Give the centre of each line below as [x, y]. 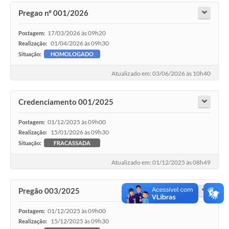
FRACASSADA [72, 143]
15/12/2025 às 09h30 [80, 221]
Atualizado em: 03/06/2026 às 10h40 [161, 73]
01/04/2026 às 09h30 [80, 43]
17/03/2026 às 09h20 [77, 33]
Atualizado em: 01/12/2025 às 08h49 [161, 162]
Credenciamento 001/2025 [66, 101]
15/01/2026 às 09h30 [80, 132]
